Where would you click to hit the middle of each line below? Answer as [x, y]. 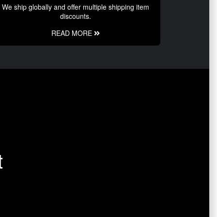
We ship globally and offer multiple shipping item [76, 7]
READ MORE [73, 33]
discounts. [76, 16]
